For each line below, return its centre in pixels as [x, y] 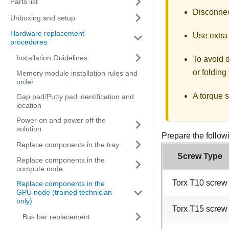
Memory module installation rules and [77, 73]
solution [29, 129]
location [29, 105]
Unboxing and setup [43, 18]
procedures [29, 42]
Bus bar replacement [56, 216]
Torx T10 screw [200, 182]
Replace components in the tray [68, 144]
